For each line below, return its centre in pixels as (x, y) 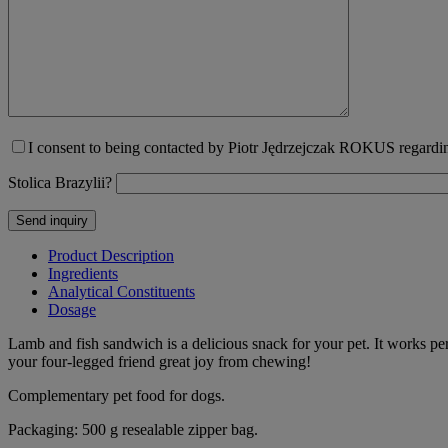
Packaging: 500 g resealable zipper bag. (133, 429)
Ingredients (83, 273)
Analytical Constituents (121, 291)
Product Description (111, 255)
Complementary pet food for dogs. (116, 395)
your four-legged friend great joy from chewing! (159, 361)
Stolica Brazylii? (60, 182)
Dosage (72, 309)
